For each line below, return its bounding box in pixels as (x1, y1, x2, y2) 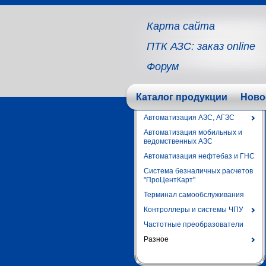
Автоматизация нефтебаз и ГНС (144, 152, 255, 160)
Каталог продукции (136, 92, 227, 102)
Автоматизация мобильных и (144, 128, 242, 137)
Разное (144, 235, 169, 243)
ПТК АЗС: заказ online (147, 40, 255, 52)
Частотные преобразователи (144, 220, 243, 229)
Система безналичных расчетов (144, 167, 253, 175)
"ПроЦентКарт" (144, 176, 195, 184)
